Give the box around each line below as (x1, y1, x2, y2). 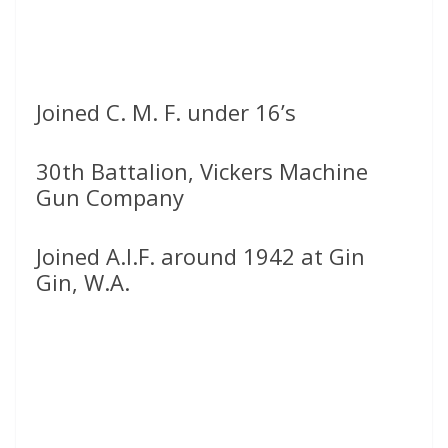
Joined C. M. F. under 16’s (36, 97, 296, 128)
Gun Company (36, 182, 184, 213)
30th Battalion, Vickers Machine (36, 156, 368, 187)
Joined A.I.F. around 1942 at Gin (36, 241, 365, 272)
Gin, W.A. (36, 267, 130, 298)
